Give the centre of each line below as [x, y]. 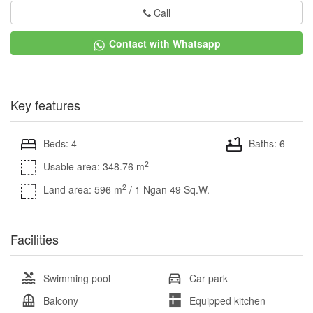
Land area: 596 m [83, 190]
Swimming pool [77, 278]
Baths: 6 [267, 143]
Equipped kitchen [227, 300]
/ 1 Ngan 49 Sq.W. [169, 190]
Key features [45, 104]
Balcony [61, 300]
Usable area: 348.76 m [94, 167]
